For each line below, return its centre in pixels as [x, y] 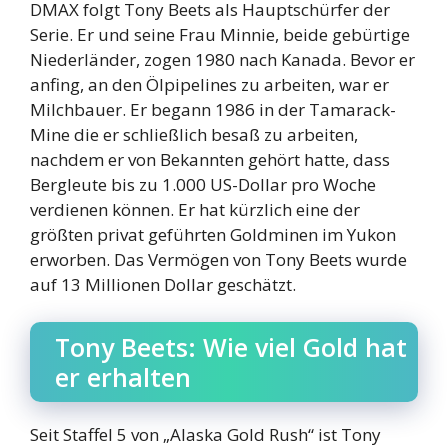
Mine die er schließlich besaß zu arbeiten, [194, 134]
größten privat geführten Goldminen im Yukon [213, 234]
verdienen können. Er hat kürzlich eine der [195, 209]
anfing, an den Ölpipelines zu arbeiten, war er [209, 84]
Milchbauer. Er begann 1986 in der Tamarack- [213, 109]
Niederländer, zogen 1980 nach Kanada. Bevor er [222, 59]
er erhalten [123, 377]
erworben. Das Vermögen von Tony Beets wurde [218, 259]
